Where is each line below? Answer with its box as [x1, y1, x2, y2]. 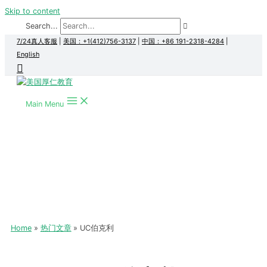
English [17, 50, 39, 58]
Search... [26, 21, 58, 30]
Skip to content [5, 7, 60, 15]
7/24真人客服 [17, 37, 57, 45]
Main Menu [26, 100, 64, 108]
